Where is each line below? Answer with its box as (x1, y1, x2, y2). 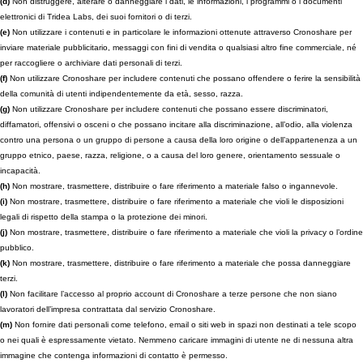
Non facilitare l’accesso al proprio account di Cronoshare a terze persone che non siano (7, 289, 337, 298)
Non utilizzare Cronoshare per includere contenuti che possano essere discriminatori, (10, 105, 328, 113)
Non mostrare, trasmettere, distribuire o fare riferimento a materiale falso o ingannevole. (10, 181, 338, 190)
